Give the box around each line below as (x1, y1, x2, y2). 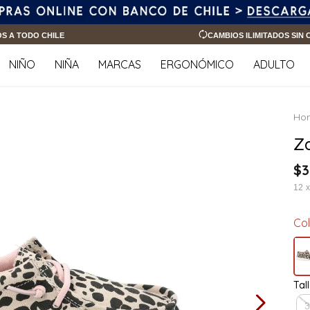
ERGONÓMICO (160, 57, 234, 71)
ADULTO (253, 57, 295, 71)
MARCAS (98, 57, 141, 71)
